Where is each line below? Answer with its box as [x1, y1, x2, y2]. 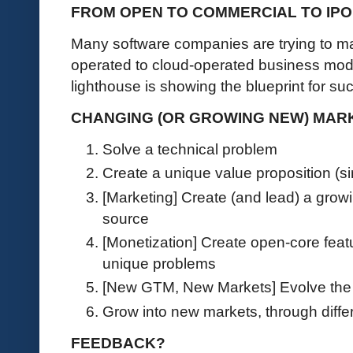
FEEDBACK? [71, 333, 165, 351]
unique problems [102, 254, 220, 272]
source [102, 209, 149, 227]
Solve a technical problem [102, 140, 277, 158]
